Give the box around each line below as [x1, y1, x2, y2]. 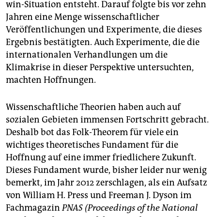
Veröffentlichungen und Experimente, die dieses [6, 24, 202, 35]
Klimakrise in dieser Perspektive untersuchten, [6, 62, 194, 73]
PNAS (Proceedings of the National [62, 202, 198, 214]
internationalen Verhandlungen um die [6, 49, 168, 61]
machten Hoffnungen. [6, 75, 96, 86]
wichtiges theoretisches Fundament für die [6, 139, 178, 151]
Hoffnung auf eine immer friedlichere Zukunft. [6, 152, 196, 163]
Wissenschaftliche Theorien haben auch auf [6, 102, 181, 113]
